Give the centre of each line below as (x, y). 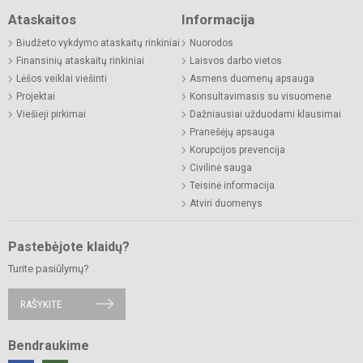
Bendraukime (49, 345)
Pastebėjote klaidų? (69, 246)
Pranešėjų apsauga (232, 132)
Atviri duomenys (226, 203)
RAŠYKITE (41, 304)
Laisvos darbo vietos (236, 60)
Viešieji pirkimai (51, 114)
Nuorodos (211, 43)
